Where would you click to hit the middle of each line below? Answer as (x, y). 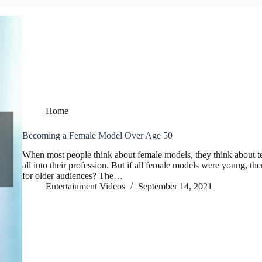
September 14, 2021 (175, 187)
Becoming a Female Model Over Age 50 (97, 136)
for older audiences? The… (73, 176)
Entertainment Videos (85, 187)
